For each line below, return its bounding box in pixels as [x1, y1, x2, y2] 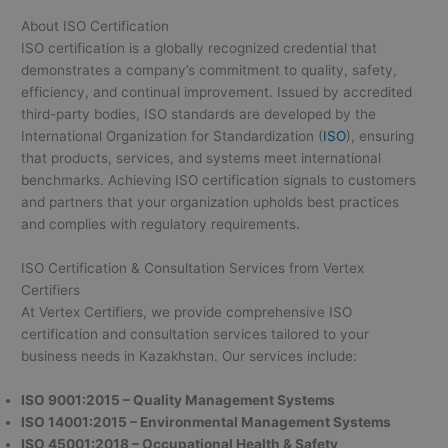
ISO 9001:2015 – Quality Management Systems [21, 391, 336, 408]
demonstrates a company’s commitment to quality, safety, [21, 61, 398, 78]
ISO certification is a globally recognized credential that [21, 39, 378, 56]
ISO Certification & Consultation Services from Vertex [21, 259, 365, 276]
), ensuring [346, 127, 415, 144]
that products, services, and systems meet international [21, 149, 382, 166]
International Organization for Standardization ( [21, 127, 324, 144]
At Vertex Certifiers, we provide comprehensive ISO [21, 303, 353, 320]
